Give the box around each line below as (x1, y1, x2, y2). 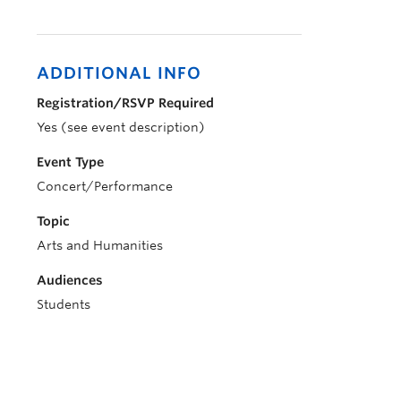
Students (37, 297, 90, 311)
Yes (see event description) (37, 120, 205, 134)
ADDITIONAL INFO (37, 64, 201, 82)
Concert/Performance (37, 179, 173, 193)
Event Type (37, 155, 104, 169)
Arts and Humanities (37, 238, 163, 252)
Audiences (37, 273, 103, 287)
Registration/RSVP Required (37, 96, 214, 110)
